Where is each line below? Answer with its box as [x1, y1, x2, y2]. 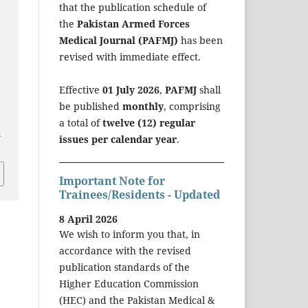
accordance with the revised [59, 244, 191, 258]
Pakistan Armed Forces [77, 16, 190, 30]
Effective [59, 82, 102, 96]
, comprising [164, 99, 221, 113]
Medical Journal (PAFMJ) [59, 33, 178, 47]
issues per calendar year [59, 132, 177, 146]
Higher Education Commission [59, 277, 199, 291]
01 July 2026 [102, 82, 159, 96]
